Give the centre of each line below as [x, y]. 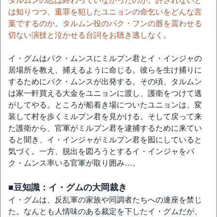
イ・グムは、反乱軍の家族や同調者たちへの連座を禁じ [105, 200]
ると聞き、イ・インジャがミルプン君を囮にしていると [105, 140]
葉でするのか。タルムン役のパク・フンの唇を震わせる [105, 23]
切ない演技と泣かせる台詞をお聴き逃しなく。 [90, 35]
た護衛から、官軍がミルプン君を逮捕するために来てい [105, 128]
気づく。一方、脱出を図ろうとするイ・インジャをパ [101, 151]
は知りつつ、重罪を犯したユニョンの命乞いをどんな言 [105, 12]
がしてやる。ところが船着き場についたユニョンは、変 [105, 105]
